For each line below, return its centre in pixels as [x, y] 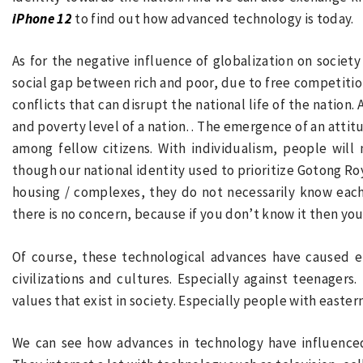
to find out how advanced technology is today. [213, 18]
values [34, 300]
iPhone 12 [43, 18]
